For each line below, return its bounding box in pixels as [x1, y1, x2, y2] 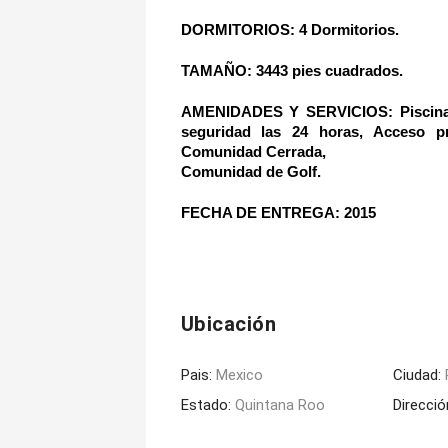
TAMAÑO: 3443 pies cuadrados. [180, 63, 415, 80]
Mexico [215, 366, 263, 385]
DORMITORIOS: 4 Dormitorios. [180, 22, 399, 39]
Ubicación [180, 310, 277, 340]
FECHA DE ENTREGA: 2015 [180, 205, 376, 222]
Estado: [180, 396, 235, 415]
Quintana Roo [234, 396, 325, 415]
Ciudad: [393, 366, 446, 385]
